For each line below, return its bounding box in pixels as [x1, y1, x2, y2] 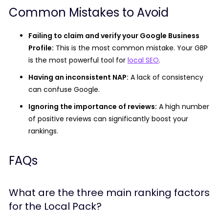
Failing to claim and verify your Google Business [28, 31, 199, 41]
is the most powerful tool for [28, 55, 128, 65]
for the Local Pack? [9, 199, 102, 213]
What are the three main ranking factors [9, 186, 210, 199]
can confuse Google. [28, 85, 100, 94]
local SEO [128, 55, 159, 65]
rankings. [28, 126, 58, 136]
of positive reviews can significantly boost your [28, 114, 188, 124]
